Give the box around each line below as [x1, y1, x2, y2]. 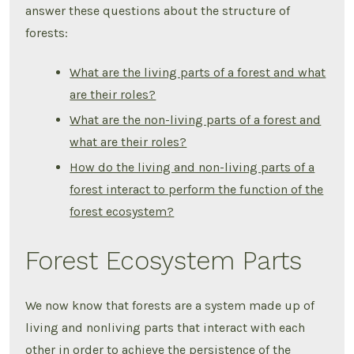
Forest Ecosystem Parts [25, 245, 303, 276]
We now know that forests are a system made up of [25, 298, 315, 314]
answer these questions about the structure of [25, 3, 291, 19]
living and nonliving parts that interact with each [25, 320, 306, 336]
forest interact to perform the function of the [70, 181, 324, 197]
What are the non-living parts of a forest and [70, 111, 322, 127]
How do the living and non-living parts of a [70, 159, 315, 175]
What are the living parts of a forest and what [70, 64, 326, 80]
